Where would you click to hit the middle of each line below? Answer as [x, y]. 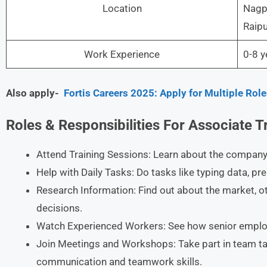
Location [122, 8]
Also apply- [35, 93]
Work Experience [122, 54]
